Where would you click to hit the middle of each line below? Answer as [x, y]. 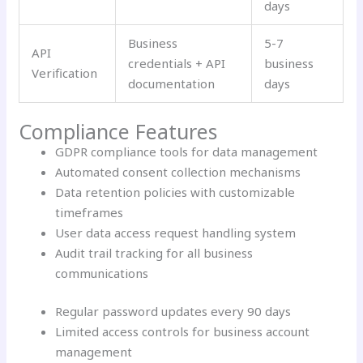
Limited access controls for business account [183, 332]
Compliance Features [118, 131]
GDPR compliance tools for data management [187, 151]
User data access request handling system [176, 232]
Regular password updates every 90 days [173, 312]
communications [102, 273]
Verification [65, 73]
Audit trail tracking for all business [154, 252]
